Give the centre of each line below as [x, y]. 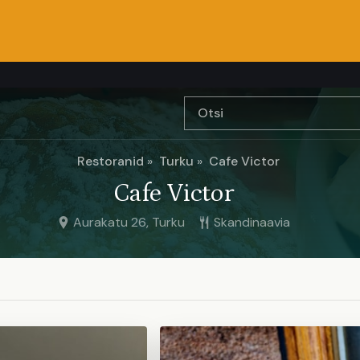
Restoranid [110, 161]
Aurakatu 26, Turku [129, 222]
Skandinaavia [252, 222]
